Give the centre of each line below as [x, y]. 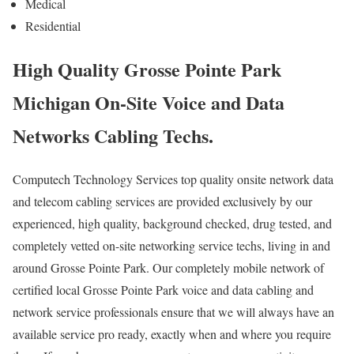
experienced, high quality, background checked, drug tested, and [172, 223]
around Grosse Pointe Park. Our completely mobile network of [168, 267]
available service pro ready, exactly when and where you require [172, 333]
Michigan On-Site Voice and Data [149, 102]
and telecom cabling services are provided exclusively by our [162, 201]
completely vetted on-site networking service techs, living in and [171, 245]
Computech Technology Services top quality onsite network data [173, 179]
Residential [53, 26]
